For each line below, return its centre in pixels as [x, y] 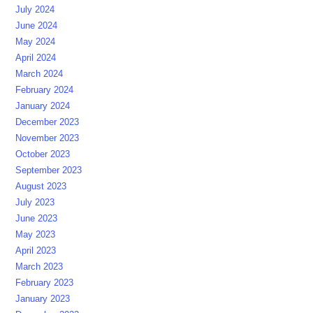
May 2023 [36, 234]
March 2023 [39, 266]
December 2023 [48, 122]
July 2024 [35, 9]
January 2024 [43, 105]
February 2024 [45, 89]
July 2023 [35, 202]
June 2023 [37, 218]
